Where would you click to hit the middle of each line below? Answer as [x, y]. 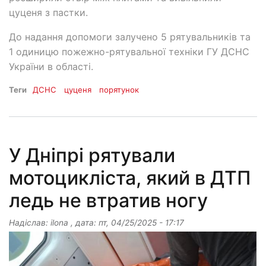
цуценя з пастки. [48, 12]
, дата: [83, 222]
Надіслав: [30, 222]
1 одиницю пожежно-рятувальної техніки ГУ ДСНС [129, 51]
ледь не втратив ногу [108, 200]
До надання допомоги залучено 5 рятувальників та [130, 37]
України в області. [51, 66]
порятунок [119, 89]
